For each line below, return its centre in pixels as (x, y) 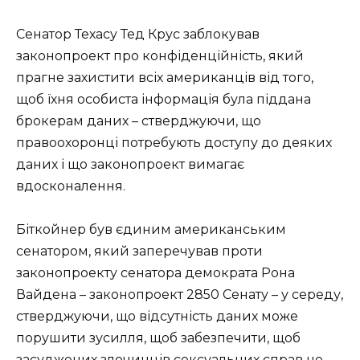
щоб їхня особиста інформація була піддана (164, 100)
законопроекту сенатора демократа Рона (155, 273)
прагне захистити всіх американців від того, (165, 78)
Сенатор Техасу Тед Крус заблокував (138, 35)
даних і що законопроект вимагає (130, 165)
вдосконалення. (71, 186)
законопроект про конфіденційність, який (160, 56)
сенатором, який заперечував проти (139, 252)
